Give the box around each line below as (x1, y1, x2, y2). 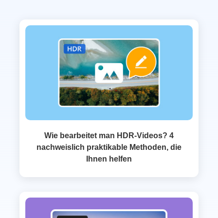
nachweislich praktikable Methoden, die (36, 143, 182, 152)
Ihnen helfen (86, 155, 132, 163)
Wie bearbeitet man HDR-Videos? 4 (44, 131, 174, 140)
